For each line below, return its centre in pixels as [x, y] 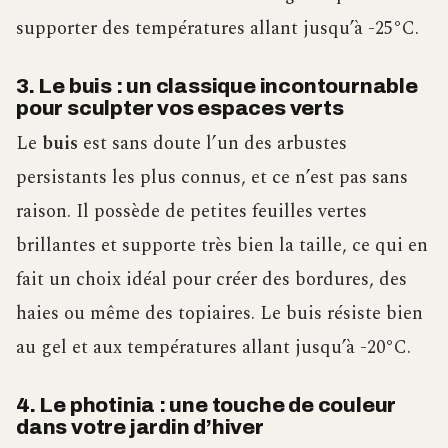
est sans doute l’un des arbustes [212, 144]
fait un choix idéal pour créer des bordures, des [211, 280]
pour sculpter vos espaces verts [180, 107]
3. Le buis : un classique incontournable [217, 85]
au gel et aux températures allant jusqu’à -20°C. [213, 348]
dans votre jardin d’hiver [140, 427]
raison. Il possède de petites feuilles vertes [191, 212]
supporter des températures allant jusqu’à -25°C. [217, 28]
